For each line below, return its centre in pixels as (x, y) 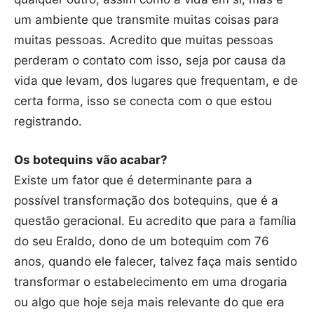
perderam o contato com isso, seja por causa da (150, 60)
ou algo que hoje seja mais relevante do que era (149, 302)
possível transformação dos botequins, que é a (146, 200)
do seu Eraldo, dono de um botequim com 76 (142, 241)
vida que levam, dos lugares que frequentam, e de (156, 80)
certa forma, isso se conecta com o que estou (143, 101)
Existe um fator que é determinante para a (133, 180)
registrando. (48, 121)
